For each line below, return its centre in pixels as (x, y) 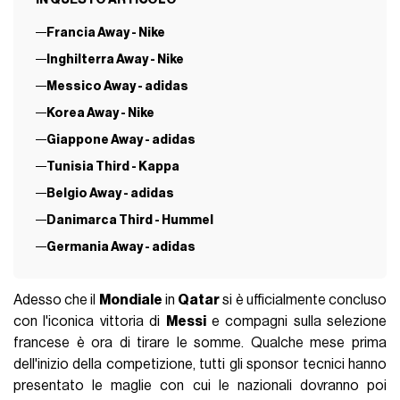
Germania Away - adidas (121, 246)
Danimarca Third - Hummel (129, 220)
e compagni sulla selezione (296, 321)
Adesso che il (56, 300)
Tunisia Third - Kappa (112, 166)
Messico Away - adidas (117, 87)
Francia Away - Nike (105, 33)
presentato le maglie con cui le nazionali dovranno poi (200, 385)
